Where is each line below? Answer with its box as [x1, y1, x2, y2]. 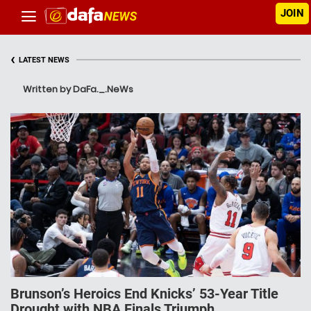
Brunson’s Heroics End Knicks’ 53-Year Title [10, 285, 278, 303]
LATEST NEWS [19, 56, 69, 65]
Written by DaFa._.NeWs [23, 83, 133, 96]
